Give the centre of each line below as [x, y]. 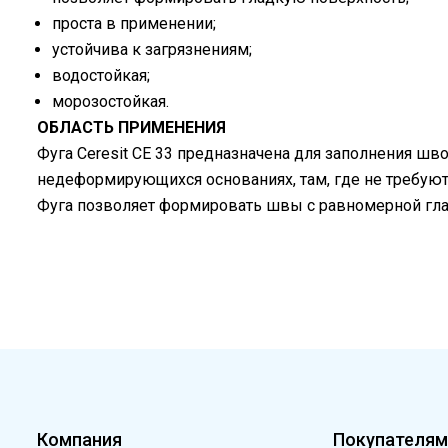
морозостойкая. [110, 101]
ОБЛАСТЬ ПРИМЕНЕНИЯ [131, 127]
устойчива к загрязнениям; [152, 49]
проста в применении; [134, 23]
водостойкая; [101, 75]
